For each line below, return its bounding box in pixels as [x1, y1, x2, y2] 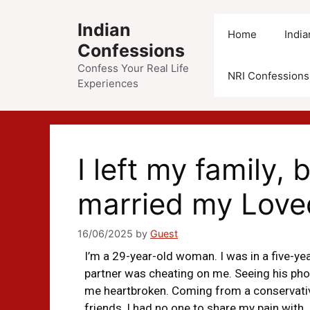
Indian [77, 19, 131, 40]
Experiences [77, 77, 138, 90]
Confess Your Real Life [77, 62, 189, 75]
